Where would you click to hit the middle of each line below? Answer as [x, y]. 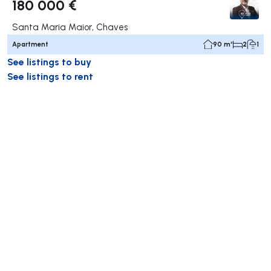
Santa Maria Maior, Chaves [70, 27]
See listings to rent [50, 76]
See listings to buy [49, 61]
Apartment [30, 44]
